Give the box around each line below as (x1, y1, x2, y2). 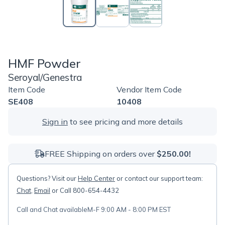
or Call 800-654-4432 (50, 186, 119, 194)
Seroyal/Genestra (8, 71, 82, 83)
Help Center (78, 174, 115, 182)
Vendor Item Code (117, 84, 182, 94)
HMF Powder (8, 56, 81, 71)
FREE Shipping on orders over (44, 149, 157, 159)
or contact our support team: (115, 174, 203, 182)
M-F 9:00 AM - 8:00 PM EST (87, 205, 171, 213)
